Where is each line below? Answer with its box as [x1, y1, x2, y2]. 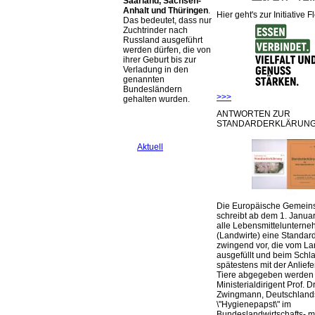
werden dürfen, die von [123, 45, 211, 55]
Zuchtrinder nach [123, 25, 188, 35]
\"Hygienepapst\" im [217, 300, 291, 309]
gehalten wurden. [123, 94, 190, 104]
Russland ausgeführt [123, 35, 202, 45]
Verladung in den [123, 65, 188, 75]
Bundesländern [123, 84, 182, 94]
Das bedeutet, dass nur [123, 15, 212, 25]
